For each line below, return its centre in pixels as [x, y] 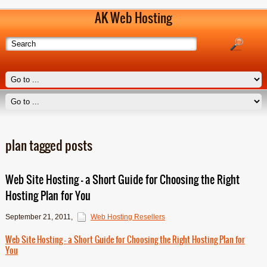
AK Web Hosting [133, 18]
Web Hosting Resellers [128, 217]
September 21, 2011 [38, 217]
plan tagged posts [49, 146]
